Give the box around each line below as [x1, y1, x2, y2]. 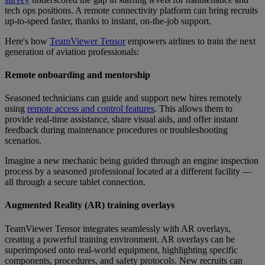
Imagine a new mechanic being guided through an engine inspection [5, 156, 258, 166]
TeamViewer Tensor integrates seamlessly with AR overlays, [5, 223, 231, 234]
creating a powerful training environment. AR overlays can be [5, 234, 235, 244]
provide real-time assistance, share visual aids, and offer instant [5, 114, 238, 125]
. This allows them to [154, 104, 232, 114]
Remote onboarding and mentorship [5, 69, 150, 80]
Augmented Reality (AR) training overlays [5, 200, 174, 211]
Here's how [5, 35, 50, 46]
